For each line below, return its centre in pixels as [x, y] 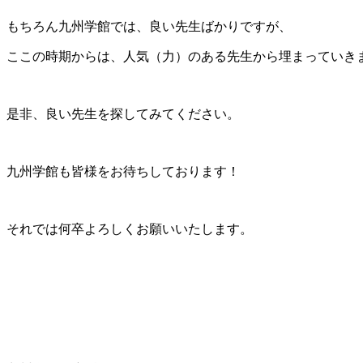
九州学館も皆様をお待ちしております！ [123, 172]
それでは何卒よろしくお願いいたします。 [130, 229]
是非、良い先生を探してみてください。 [123, 114]
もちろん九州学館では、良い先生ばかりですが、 [149, 27]
